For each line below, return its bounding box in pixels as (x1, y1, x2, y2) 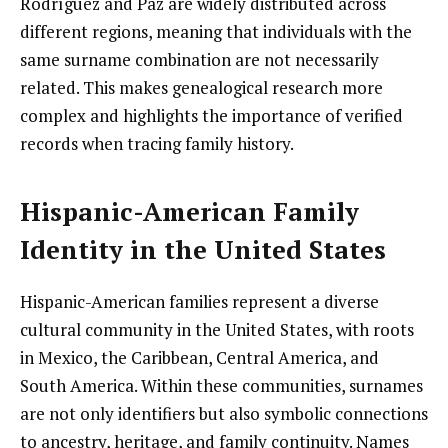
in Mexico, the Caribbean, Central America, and (20, 346, 379, 369)
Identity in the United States (20, 232, 386, 266)
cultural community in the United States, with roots (20, 318, 414, 341)
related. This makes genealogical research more (20, 76, 383, 100)
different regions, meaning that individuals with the (20, 20, 412, 44)
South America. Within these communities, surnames (20, 374, 423, 397)
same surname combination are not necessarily (20, 48, 379, 72)
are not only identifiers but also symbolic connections (20, 402, 428, 425)
